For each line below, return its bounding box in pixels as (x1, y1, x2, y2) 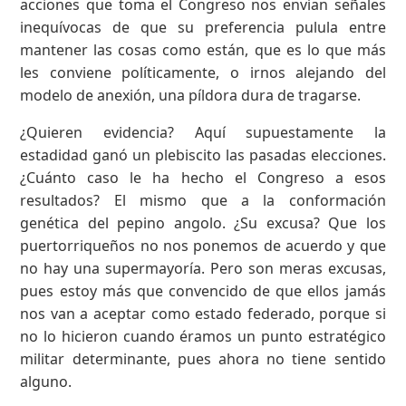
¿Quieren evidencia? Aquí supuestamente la (20, 121, 386, 142)
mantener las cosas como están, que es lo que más (20, 39, 386, 60)
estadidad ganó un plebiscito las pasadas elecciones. (20, 144, 386, 165)
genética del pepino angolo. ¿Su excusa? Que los (20, 212, 386, 233)
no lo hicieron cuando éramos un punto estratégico (20, 325, 386, 346)
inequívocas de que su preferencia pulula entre (20, 16, 386, 37)
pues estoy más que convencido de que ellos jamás (20, 280, 386, 301)
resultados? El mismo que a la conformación (20, 189, 386, 210)
